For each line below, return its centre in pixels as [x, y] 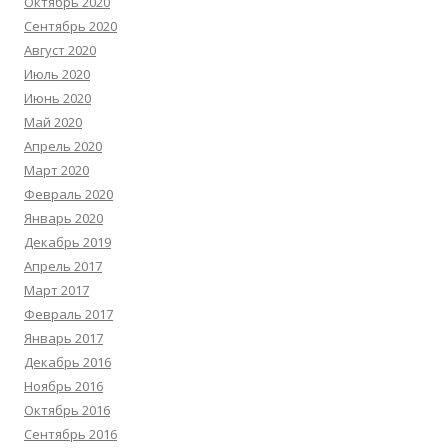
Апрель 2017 [63, 266]
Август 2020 [60, 50]
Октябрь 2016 [67, 410]
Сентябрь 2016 [70, 434]
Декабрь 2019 [67, 242]
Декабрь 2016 [67, 362]
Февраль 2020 [68, 194]
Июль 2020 [57, 74]
